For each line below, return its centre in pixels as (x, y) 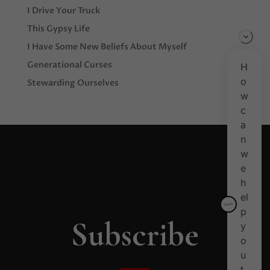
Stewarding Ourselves (73, 83)
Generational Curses (69, 65)
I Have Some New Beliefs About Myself (107, 47)
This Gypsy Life (58, 29)
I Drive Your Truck (63, 11)
